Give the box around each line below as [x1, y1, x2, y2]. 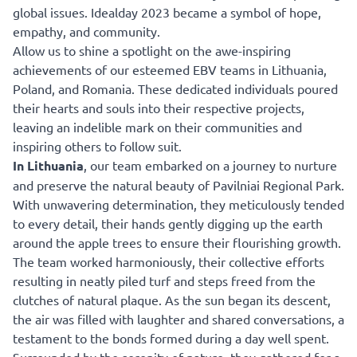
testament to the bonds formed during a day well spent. [13, 330, 329, 347]
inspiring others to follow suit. [13, 138, 182, 155]
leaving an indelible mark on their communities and [13, 119, 302, 135]
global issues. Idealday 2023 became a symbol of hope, [13, 4, 321, 21]
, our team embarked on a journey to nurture [84, 157, 337, 174]
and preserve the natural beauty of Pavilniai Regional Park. [13, 177, 344, 194]
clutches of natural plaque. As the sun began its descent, [13, 292, 331, 308]
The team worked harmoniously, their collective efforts [13, 253, 324, 270]
